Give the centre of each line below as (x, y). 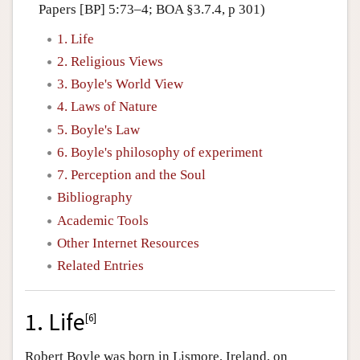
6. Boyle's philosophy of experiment (160, 152)
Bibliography (95, 198)
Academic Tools (103, 220)
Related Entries (100, 266)
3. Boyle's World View (120, 84)
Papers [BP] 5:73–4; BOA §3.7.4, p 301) (151, 9)
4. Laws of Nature (107, 107)
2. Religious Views (110, 61)
